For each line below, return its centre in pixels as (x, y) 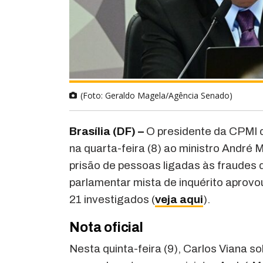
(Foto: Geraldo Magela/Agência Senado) (157, 96)
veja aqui (179, 200)
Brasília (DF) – (108, 131)
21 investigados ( (112, 200)
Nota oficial (106, 228)
